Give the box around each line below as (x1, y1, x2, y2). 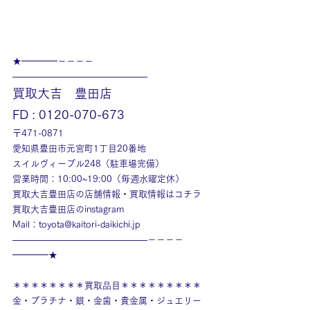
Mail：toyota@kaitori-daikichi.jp (12, 220, 140, 229)
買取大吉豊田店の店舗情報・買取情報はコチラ (12, 190, 201, 199)
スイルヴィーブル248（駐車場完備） (12, 159, 164, 168)
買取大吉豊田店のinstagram (12, 205, 124, 214)
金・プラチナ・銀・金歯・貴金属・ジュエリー (12, 296, 201, 305)
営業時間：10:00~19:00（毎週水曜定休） (12, 174, 184, 183)
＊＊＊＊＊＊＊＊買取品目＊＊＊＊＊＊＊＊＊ (12, 281, 201, 290)
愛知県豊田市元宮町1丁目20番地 (12, 144, 146, 153)
